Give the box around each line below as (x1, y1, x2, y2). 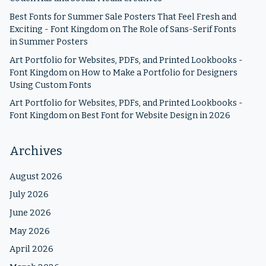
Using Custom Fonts (9, 80, 91, 90)
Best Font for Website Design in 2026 (81, 110, 230, 121)
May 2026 (9, 226, 50, 236)
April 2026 (9, 244, 53, 255)
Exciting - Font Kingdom (9, 24, 108, 34)
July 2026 (9, 189, 49, 200)
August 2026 (9, 171, 62, 182)
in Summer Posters (9, 36, 88, 47)
